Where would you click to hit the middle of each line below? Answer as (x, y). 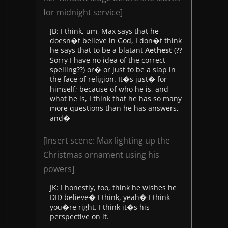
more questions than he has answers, (114, 108)
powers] (59, 169)
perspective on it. (79, 217)
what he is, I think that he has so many (116, 98)
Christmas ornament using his (101, 155)
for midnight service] (83, 12)
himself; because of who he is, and (109, 89)
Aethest (159, 50)
